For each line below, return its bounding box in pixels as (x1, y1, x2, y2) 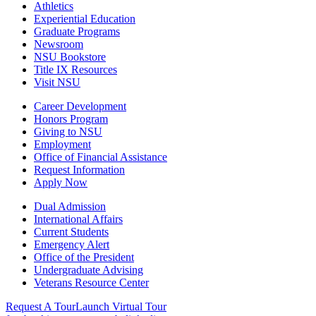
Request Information (34, 164, 125, 176)
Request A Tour (6, 300, 75, 313)
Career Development (34, 100, 126, 113)
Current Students (34, 226, 109, 238)
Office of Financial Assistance (34, 151, 167, 164)
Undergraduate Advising (34, 264, 143, 276)
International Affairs (34, 213, 123, 226)
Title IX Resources (34, 63, 117, 76)
